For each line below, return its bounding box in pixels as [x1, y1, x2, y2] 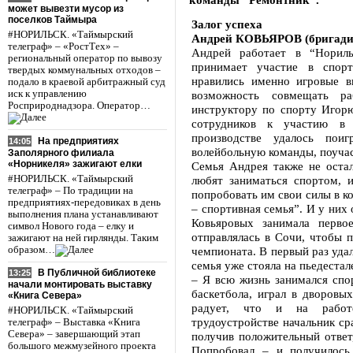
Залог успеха [191, 17, 262, 31]
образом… [8, 243, 55, 255]
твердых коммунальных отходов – [8, 64, 161, 76]
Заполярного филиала [8, 147, 114, 158]
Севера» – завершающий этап [8, 329, 140, 340]
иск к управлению [8, 87, 87, 99]
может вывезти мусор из [8, 2, 124, 14]
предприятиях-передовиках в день [8, 196, 161, 208]
